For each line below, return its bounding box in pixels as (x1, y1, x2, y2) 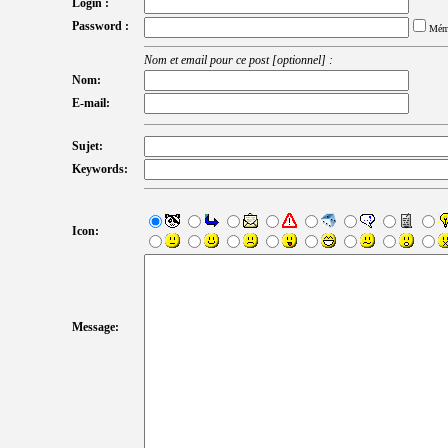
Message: (72, 319, 119, 334)
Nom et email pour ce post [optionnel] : (144, 52, 333, 67)
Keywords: (72, 161, 128, 176)
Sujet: (72, 138, 103, 153)
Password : (72, 18, 129, 33)
